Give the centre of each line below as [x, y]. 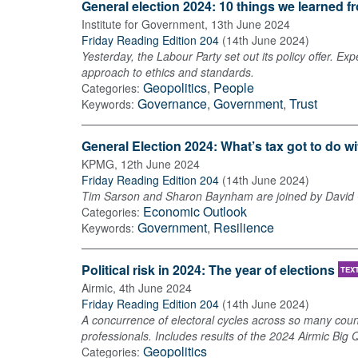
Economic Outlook [195, 211]
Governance [172, 103]
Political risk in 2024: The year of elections [208, 269]
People [234, 87]
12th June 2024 [160, 163]
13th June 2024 [251, 24]
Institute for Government [143, 24]
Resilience [244, 227]
